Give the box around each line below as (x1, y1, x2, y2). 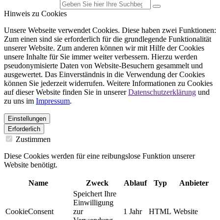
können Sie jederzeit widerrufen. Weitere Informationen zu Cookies (4, 79, 213, 88)
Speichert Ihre (73, 190, 116, 198)
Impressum (36, 97, 70, 106)
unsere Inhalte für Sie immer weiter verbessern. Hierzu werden (4, 53, 197, 61)
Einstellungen (8, 115, 46, 123)
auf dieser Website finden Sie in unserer (4, 88, 128, 97)
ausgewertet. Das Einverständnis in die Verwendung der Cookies (4, 70, 205, 79)
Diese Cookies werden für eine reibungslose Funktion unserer (4, 152, 195, 161)
